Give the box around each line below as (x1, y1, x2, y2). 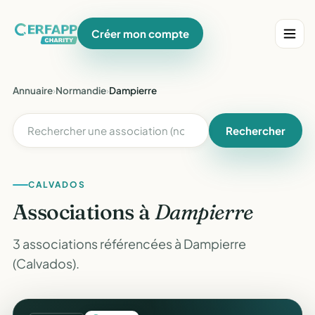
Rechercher (226, 124, 285, 137)
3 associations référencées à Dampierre (13, 236, 246, 252)
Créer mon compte (91, 27, 190, 40)
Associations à (13, 199, 155, 225)
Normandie (56, 84, 106, 96)
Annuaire (13, 84, 53, 96)
